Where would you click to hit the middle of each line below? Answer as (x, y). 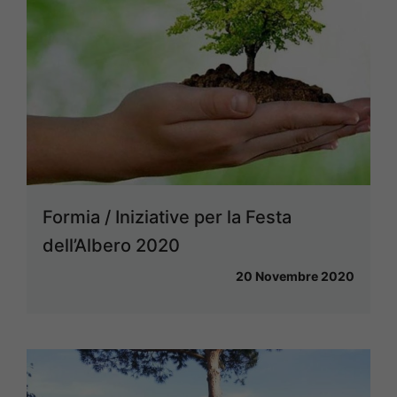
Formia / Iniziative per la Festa (167, 217)
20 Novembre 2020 (295, 276)
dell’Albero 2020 (111, 245)
